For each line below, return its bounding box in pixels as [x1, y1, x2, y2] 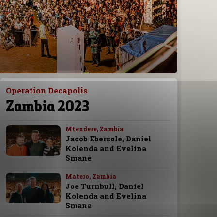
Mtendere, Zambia [65, 125, 124, 133]
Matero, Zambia [65, 172, 116, 181]
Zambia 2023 [5, 96, 90, 116]
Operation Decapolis [5, 85, 88, 96]
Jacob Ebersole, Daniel [65, 134, 152, 144]
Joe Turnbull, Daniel [65, 181, 144, 191]
